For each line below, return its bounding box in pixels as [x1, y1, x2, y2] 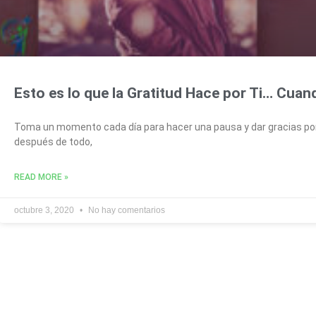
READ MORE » [14, 171, 68, 182]
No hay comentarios [86, 205, 165, 215]
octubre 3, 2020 [14, 205, 76, 215]
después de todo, [14, 135, 92, 147]
